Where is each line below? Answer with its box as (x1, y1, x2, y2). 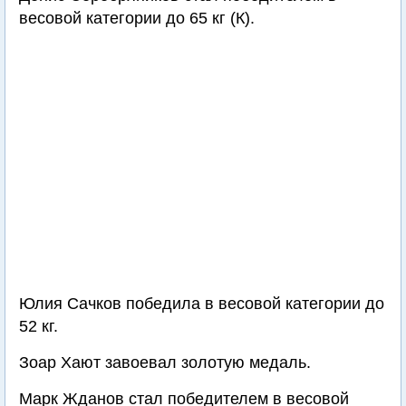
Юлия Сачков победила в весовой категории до (19, 295, 384, 313)
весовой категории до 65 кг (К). (19, 9, 255, 27)
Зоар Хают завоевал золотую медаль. (19, 353, 311, 372)
